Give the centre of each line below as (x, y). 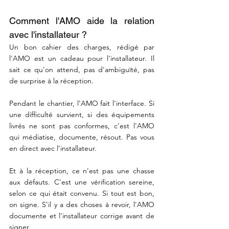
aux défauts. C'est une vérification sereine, (82, 182)
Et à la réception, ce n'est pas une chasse (82, 171)
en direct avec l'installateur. (53, 148)
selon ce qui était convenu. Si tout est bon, (82, 193)
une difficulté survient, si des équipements (82, 114)
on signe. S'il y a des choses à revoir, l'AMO (82, 204)
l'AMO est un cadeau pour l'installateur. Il (82, 58)
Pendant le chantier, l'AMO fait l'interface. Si (82, 103)
